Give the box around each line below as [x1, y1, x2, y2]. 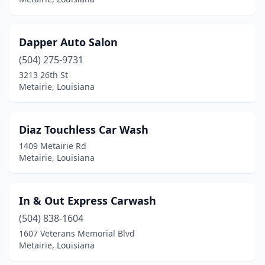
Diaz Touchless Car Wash [19, 122, 148, 137]
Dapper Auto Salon [19, 35, 118, 49]
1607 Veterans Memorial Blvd [19, 228, 135, 239]
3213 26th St [19, 69, 68, 80]
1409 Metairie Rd [19, 140, 86, 151]
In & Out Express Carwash [19, 193, 156, 208]
